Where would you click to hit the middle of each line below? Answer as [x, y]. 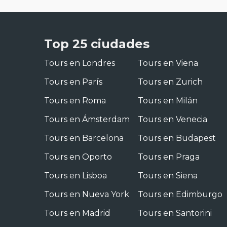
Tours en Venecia [173, 119]
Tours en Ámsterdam [87, 119]
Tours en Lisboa [75, 176]
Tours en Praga [169, 157]
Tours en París [73, 82]
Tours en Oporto [78, 157]
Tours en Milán [168, 101]
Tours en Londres [80, 63]
